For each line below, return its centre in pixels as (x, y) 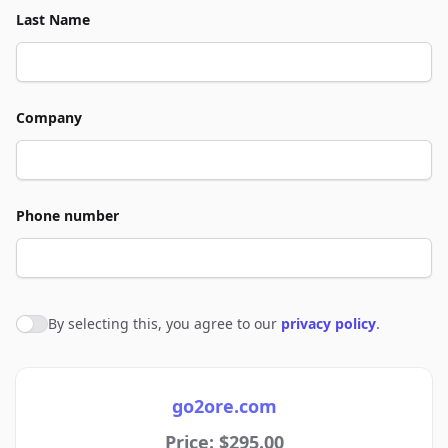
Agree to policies (79, 327)
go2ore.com (224, 406)
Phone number (67, 215)
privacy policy (328, 323)
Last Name (53, 19)
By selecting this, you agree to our (164, 323)
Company (49, 117)
